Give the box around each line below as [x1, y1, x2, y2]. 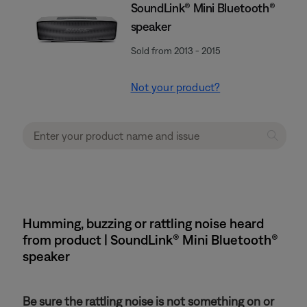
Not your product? [130, 81, 221, 93]
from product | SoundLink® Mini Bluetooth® [23, 232, 278, 247]
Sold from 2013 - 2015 [130, 45, 221, 56]
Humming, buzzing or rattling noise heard [23, 215, 264, 231]
